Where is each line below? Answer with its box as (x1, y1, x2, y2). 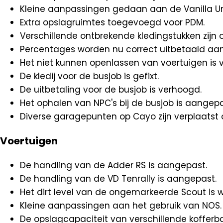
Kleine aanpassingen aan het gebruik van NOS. (20, 199, 222, 212)
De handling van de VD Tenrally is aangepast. (20, 172, 217, 185)
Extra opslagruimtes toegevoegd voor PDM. (20, 16, 205, 28)
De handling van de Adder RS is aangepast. (20, 159, 207, 171)
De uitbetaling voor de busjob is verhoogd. (20, 83, 202, 96)
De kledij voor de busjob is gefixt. (20, 70, 159, 82)
